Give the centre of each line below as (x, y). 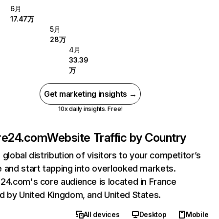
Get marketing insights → (90, 94)
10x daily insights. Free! (90, 109)
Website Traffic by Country (117, 138)
